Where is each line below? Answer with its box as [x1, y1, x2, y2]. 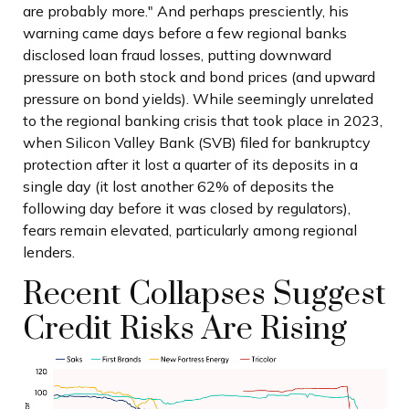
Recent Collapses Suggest [23, 274, 386, 315]
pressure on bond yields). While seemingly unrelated [23, 89, 373, 108]
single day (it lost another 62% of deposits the [23, 176, 334, 195]
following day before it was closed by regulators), [23, 198, 351, 217]
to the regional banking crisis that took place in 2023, [23, 110, 383, 130]
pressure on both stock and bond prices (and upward [23, 67, 375, 86]
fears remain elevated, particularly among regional [23, 220, 357, 239]
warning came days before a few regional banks [23, 23, 347, 42]
